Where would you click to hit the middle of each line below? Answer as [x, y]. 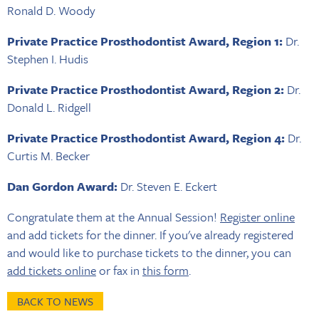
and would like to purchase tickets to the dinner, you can [149, 252]
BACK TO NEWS [55, 301]
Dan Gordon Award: [64, 186]
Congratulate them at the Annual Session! [114, 216]
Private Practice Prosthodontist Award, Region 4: [146, 137]
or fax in [119, 270]
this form [166, 270]
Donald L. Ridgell [49, 107]
